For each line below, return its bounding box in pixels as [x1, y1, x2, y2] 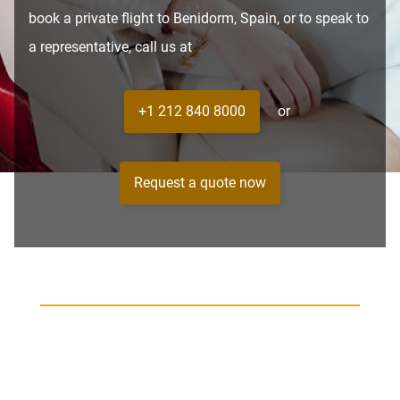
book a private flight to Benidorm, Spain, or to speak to [29, 9, 369, 27]
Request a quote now [134, 173, 266, 191]
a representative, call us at [29, 37, 192, 55]
